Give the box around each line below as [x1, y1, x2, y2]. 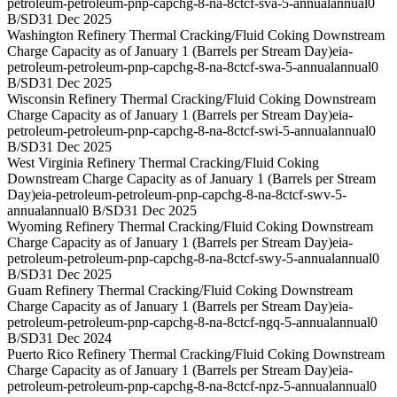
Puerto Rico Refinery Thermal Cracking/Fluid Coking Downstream [7, 346, 385, 362]
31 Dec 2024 [39, 331, 112, 346]
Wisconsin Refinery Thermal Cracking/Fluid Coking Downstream [7, 91, 376, 107]
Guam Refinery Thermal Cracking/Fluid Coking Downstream [7, 283, 353, 299]
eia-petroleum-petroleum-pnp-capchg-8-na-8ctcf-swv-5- [35, 187, 346, 203]
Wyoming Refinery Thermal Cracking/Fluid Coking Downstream [7, 219, 373, 235]
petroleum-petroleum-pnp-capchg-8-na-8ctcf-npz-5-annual [7, 378, 332, 394]
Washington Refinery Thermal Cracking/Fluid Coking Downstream [7, 27, 385, 43]
